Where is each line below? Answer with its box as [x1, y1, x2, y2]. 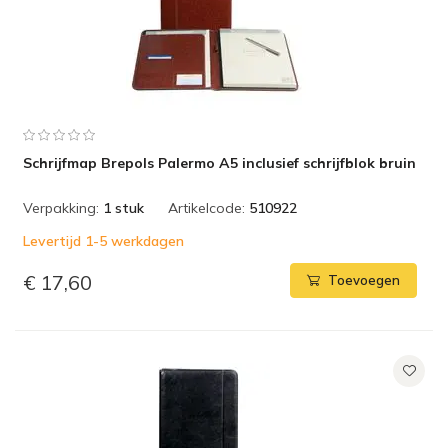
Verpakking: [23, 199, 99, 217]
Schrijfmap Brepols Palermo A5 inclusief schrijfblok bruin [23, 154, 416, 172]
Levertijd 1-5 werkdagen [23, 232, 184, 250]
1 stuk [103, 199, 144, 217]
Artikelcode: [168, 199, 245, 217]
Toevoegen [328, 272, 400, 289]
